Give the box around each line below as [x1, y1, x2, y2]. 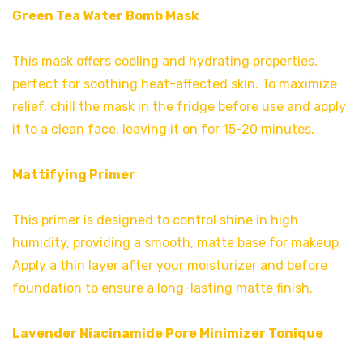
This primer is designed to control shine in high [12, 212, 298, 228]
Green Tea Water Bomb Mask [12, 8, 199, 24]
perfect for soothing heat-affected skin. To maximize [12, 76, 337, 92]
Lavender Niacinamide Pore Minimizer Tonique [12, 326, 323, 342]
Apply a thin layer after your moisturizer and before [12, 258, 327, 274]
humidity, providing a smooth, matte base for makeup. [12, 235, 342, 251]
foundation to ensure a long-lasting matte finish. [12, 280, 313, 297]
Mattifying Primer [12, 167, 135, 183]
